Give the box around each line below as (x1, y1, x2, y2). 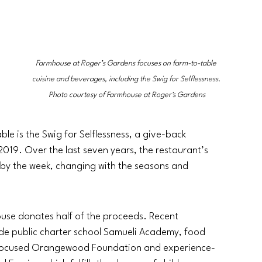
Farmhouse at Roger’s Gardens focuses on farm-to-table (36, 60, 218, 68)
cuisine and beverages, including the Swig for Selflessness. (32, 75, 222, 84)
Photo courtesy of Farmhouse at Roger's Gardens (49, 91, 205, 99)
